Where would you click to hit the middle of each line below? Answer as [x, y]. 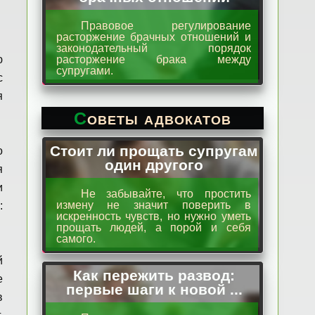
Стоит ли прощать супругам [154, 151]
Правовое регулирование [166, 26]
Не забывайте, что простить [166, 194]
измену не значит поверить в [153, 205]
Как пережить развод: [154, 275]
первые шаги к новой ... [154, 289]
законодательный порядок [153, 48]
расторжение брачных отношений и [153, 37]
